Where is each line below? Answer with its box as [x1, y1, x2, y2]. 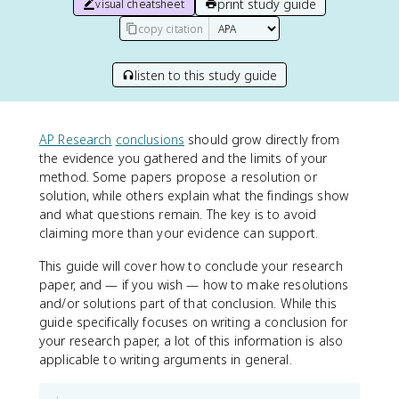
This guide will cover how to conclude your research [39, 257, 343, 274]
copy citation [137, 20, 204, 37]
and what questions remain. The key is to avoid [39, 206, 317, 223]
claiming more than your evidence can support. [39, 224, 318, 241]
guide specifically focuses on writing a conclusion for [39, 313, 348, 330]
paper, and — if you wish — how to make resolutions [39, 276, 349, 293]
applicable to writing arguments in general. [39, 351, 296, 368]
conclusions [115, 131, 185, 148]
